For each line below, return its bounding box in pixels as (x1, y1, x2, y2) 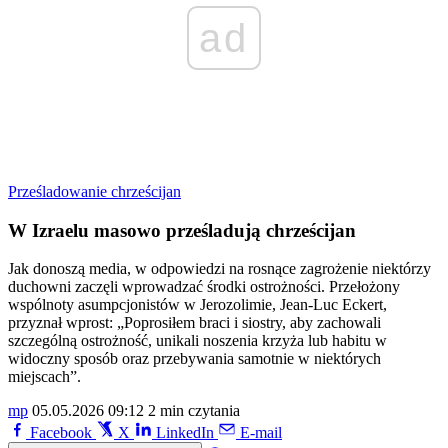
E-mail (240, 424, 282, 442)
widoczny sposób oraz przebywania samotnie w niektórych (8, 350, 381, 368)
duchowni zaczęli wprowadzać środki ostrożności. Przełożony (8, 278, 400, 296)
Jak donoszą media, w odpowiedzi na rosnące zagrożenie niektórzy (8, 260, 431, 278)
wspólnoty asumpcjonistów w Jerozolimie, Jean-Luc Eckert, (8, 296, 387, 314)
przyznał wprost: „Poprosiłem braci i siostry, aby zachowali (8, 314, 381, 332)
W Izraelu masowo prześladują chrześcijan (8, 219, 356, 241)
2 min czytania (148, 402, 240, 420)
